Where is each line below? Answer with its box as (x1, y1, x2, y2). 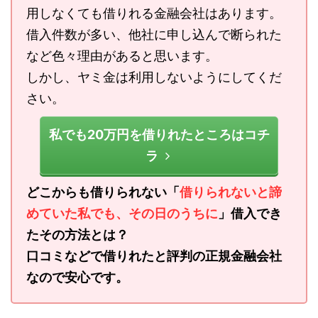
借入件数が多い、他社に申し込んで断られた (26, 27, 282, 43)
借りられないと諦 (180, 185, 282, 200)
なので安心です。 (26, 270, 128, 285)
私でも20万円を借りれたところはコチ (48, 127, 270, 143)
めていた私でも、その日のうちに (26, 206, 218, 221)
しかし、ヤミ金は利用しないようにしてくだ (26, 70, 282, 85)
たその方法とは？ (26, 227, 128, 243)
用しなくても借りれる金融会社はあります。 (26, 6, 282, 21)
